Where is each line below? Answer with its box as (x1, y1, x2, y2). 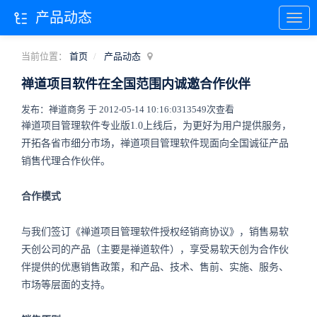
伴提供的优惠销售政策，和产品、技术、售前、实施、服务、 (21, 262, 289, 272)
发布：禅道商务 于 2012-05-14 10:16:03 (21, 104, 182, 115)
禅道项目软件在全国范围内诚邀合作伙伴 (21, 77, 250, 91)
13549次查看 (182, 104, 234, 115)
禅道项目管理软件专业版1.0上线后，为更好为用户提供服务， (21, 120, 292, 131)
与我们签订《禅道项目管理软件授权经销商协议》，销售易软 (21, 226, 289, 237)
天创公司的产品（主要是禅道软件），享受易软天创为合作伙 (21, 244, 289, 255)
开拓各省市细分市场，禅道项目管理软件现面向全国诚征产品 (21, 138, 289, 149)
